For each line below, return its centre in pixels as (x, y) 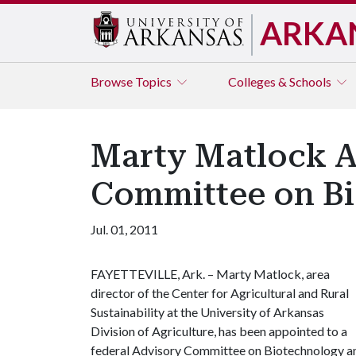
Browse (113, 81)
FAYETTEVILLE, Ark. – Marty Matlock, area (210, 274)
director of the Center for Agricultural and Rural (220, 293)
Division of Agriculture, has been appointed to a (219, 331)
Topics (155, 81)
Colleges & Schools (281, 81)
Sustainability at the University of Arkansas (207, 312)
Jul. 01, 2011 (124, 229)
